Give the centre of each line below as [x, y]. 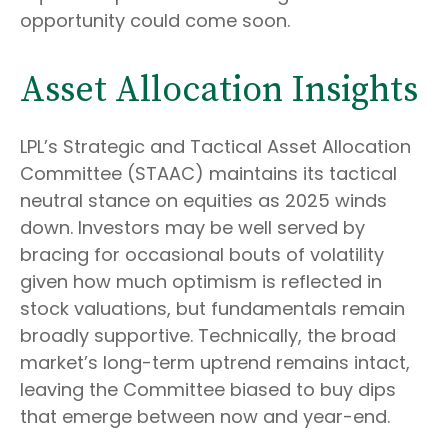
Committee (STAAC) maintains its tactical [208, 174]
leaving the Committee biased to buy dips [208, 390]
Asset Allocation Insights [219, 91]
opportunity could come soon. [155, 21]
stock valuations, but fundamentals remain [212, 309]
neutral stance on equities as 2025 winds [203, 201]
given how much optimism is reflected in [201, 282]
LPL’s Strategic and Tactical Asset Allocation [215, 147]
